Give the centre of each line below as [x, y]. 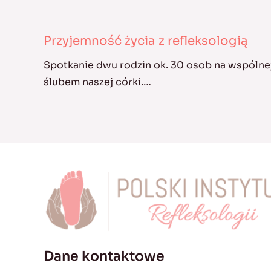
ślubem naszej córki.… [97, 82]
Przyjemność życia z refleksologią [146, 41]
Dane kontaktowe [104, 256]
